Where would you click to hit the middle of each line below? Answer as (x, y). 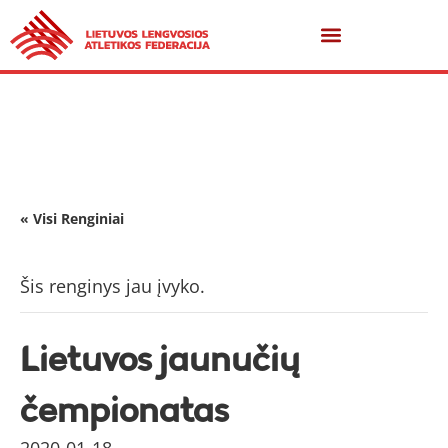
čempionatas (124, 409)
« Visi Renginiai (72, 218)
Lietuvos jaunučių (160, 358)
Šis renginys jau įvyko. (112, 286)
